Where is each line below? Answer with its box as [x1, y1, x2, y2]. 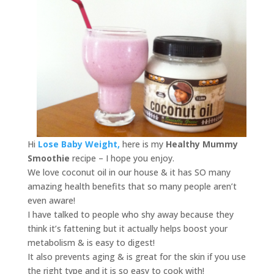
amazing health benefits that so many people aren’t [27, 180, 237, 192]
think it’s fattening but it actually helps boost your [27, 222, 228, 234]
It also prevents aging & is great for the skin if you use [27, 250, 246, 262]
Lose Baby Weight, [37, 138, 120, 150]
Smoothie [27, 152, 70, 164]
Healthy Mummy [165, 138, 238, 150]
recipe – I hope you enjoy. [69, 152, 174, 164]
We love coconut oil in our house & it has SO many [27, 166, 231, 178]
